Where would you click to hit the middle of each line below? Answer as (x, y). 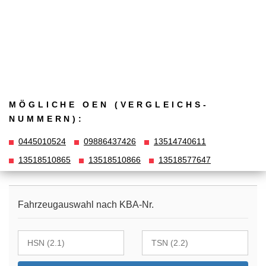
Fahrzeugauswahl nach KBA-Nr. (86, 205)
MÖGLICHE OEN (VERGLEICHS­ (107, 104)
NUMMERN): (47, 118)
